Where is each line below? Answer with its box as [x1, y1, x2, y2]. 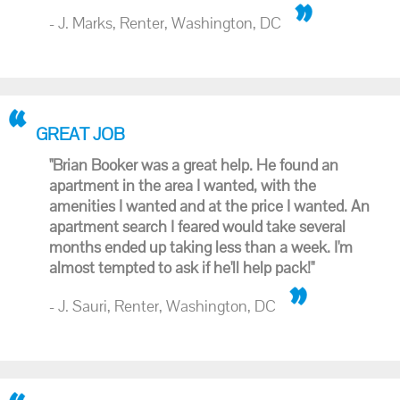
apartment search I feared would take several [49, 216, 346, 237]
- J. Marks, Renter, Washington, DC [49, 12, 281, 33]
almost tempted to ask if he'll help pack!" [49, 257, 314, 278]
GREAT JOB [36, 122, 125, 146]
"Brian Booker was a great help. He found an [49, 154, 338, 175]
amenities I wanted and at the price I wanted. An [49, 196, 370, 216]
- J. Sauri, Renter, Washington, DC [49, 296, 276, 316]
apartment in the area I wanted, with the [49, 175, 316, 196]
